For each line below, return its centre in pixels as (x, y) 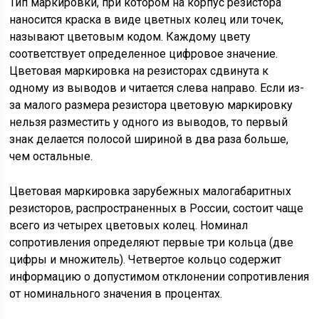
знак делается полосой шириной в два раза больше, (149, 139)
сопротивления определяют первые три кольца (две (152, 242)
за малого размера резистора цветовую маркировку (151, 105)
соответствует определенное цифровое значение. (144, 54)
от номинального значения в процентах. (116, 294)
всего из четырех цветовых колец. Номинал (129, 225)
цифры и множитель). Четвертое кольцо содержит (146, 260)
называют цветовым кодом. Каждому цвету (130, 37)
